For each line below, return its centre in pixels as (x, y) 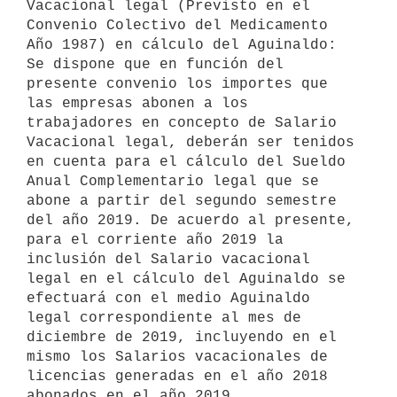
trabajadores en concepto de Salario (182, 123)
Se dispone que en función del (155, 64)
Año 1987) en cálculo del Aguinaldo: (182, 45)
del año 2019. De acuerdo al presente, (191, 220)
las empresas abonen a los (137, 103)
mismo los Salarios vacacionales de (177, 357)
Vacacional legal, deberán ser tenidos (191, 142)
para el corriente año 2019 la (155, 240)
